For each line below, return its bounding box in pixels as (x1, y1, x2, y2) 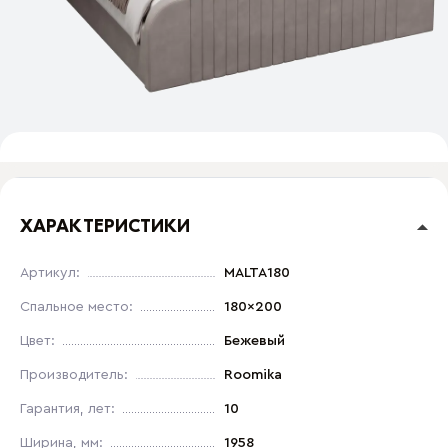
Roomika (224, 368, 282, 382)
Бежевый (224, 334, 285, 348)
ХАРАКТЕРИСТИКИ (20, 216, 191, 237)
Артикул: (20, 266, 80, 280)
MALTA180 (224, 266, 290, 280)
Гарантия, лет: (20, 402, 115, 416)
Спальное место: (20, 300, 133, 314)
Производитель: (20, 368, 128, 382)
